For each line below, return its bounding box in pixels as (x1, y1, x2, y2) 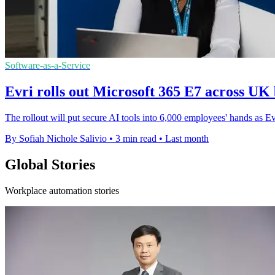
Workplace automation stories (5, 185, 119, 196)
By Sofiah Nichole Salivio (5, 133, 107, 144)
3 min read (115, 133, 157, 144)
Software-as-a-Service (5, 60, 90, 71)
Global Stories (5, 156, 95, 172)
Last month (165, 133, 209, 144)
